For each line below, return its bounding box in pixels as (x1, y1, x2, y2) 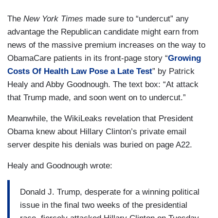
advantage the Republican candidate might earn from (7, 27, 199, 37)
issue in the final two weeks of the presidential (20, 200, 187, 210)
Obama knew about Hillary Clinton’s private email (7, 127, 186, 137)
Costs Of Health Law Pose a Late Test (7, 67, 152, 76)
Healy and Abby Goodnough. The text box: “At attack (7, 80, 199, 90)
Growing (168, 54, 201, 63)
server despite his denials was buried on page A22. (7, 140, 192, 150)
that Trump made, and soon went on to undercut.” (7, 93, 186, 103)
